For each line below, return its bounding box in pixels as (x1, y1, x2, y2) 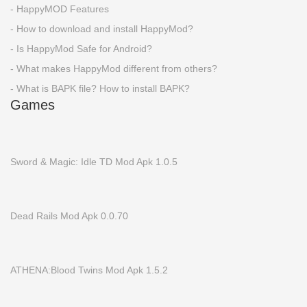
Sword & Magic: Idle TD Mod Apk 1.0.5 (10, 156, 177, 167)
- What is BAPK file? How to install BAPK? (10, 83, 190, 94)
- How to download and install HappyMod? (10, 23, 193, 34)
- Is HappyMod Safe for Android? (10, 43, 152, 54)
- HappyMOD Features (10, 3, 109, 14)
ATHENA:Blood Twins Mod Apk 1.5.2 (10, 265, 168, 275)
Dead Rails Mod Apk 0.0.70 (10, 210, 128, 221)
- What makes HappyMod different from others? (10, 63, 217, 74)
